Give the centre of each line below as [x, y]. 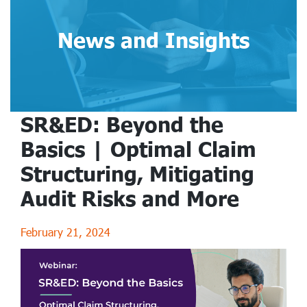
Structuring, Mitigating [137, 173]
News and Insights [153, 39]
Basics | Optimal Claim [138, 148]
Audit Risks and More [130, 198]
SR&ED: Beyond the [122, 124]
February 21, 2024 [65, 232]
